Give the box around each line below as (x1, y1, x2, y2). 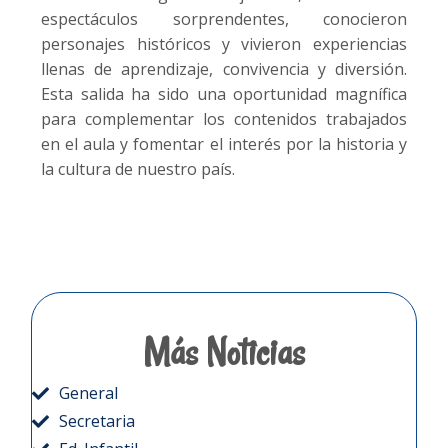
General (58, 382, 118, 405)
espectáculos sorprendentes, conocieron (41, 8, 407, 31)
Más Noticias (143, 328, 305, 378)
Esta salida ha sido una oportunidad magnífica (41, 83, 407, 106)
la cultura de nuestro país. (41, 158, 236, 181)
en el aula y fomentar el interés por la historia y (41, 133, 407, 156)
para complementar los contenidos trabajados (41, 108, 407, 131)
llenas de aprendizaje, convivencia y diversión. (41, 58, 407, 81)
